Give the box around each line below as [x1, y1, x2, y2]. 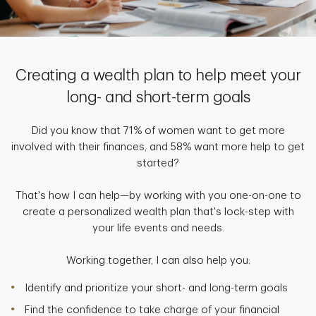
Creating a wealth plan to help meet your [16, 67, 300, 83]
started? [137, 157, 179, 169]
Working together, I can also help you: [66, 255, 250, 266]
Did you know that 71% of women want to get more [31, 125, 285, 136]
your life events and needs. [92, 222, 224, 233]
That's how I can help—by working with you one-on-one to [15, 190, 301, 201]
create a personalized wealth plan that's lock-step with [22, 206, 294, 217]
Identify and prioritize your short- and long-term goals [25, 282, 288, 293]
